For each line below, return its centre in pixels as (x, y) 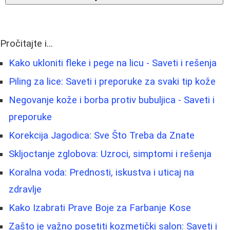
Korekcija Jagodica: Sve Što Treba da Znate (102, 136)
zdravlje (25, 190)
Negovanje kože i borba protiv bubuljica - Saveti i (112, 100)
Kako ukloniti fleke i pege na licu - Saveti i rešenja (113, 63)
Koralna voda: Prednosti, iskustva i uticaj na (101, 173)
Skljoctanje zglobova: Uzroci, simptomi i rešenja (110, 154)
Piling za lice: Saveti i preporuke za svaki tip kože (112, 82)
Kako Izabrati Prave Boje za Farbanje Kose (100, 208)
